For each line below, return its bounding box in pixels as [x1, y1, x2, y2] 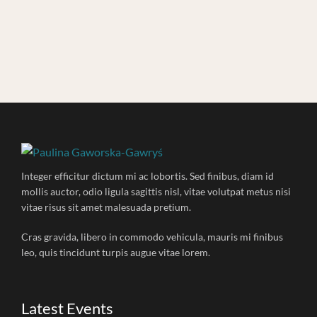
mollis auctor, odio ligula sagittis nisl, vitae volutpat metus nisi [21, 185, 291, 197]
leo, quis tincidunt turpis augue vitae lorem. [21, 246, 210, 258]
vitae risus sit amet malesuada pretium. [21, 200, 191, 213]
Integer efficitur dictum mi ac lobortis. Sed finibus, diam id [21, 169, 274, 182]
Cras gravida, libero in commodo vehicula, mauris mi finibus [21, 230, 283, 243]
